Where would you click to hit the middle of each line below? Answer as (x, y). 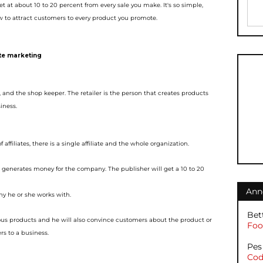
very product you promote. (118, 18)
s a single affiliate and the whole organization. (120, 144)
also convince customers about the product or (143, 220)
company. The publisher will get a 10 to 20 (141, 169)
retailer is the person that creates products (144, 93)
